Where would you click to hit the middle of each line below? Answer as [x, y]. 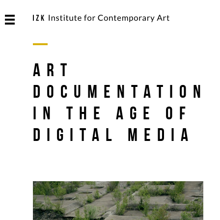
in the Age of [112, 113]
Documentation [120, 91]
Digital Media [114, 135]
